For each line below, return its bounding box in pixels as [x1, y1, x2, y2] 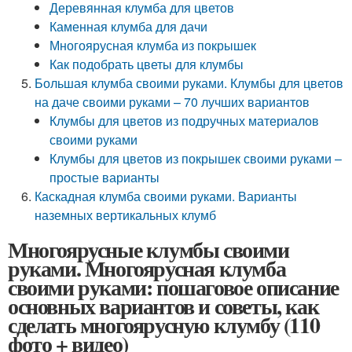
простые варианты [49, 168, 160, 186]
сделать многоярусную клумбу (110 [8, 309, 320, 341]
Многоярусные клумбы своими [8, 233, 289, 266]
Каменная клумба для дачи [49, 17, 208, 35]
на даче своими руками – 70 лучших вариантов [35, 93, 310, 111]
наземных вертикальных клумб [35, 206, 217, 224]
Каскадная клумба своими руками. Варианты [35, 187, 298, 205]
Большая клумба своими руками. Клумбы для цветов [35, 74, 344, 92]
